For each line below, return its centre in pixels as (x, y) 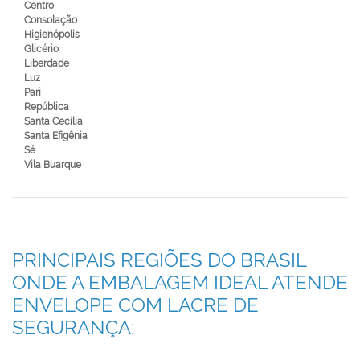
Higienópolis (52, 35)
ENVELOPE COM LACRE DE (135, 305)
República (47, 107)
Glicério (41, 49)
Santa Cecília (53, 121)
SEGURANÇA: (74, 327)
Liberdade (47, 63)
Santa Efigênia (56, 136)
